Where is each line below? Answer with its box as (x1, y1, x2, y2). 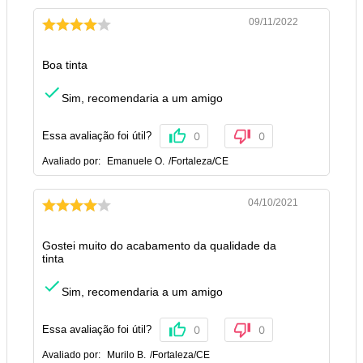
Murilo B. (107, 349, 146, 361)
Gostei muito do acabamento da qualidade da (42, 239, 276, 253)
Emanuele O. (107, 156, 164, 168)
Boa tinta (42, 58, 88, 72)
